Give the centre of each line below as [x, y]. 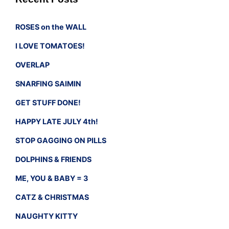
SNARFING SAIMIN [48, 84]
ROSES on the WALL [51, 27]
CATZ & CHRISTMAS [52, 197]
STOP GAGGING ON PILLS [61, 141]
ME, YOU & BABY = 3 [52, 178]
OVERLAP [32, 65]
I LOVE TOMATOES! [50, 46]
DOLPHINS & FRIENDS [53, 159]
